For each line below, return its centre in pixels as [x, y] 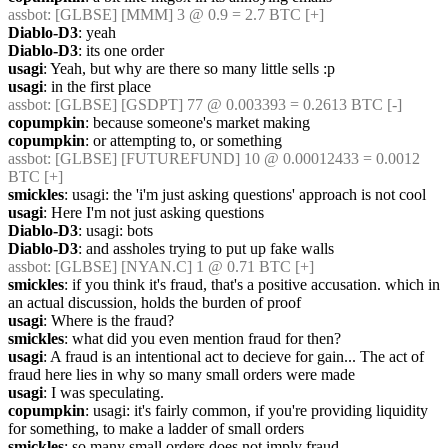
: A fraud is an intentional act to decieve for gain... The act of [233, 356]
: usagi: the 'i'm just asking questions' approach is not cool [245, 194]
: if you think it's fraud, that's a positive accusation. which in [252, 284]
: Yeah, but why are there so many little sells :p [189, 68]
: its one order [121, 50]
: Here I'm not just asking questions [153, 212]
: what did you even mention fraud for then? [202, 338]
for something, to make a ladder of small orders [156, 428]
